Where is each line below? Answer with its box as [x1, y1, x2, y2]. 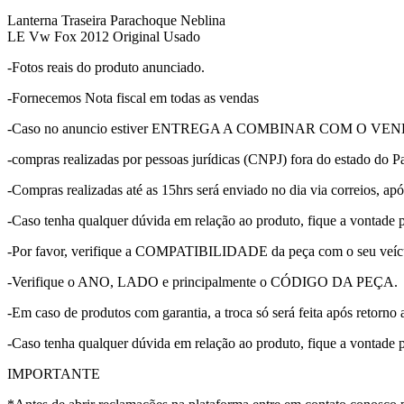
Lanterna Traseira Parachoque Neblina [7, 12, 225, 28]
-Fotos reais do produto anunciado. [7, 59, 205, 75]
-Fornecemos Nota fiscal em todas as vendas [7, 89, 259, 106]
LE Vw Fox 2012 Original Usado [7, 28, 200, 44]
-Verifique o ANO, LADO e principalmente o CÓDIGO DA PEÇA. [7, 273, 398, 289]
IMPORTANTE [7, 365, 100, 381]
